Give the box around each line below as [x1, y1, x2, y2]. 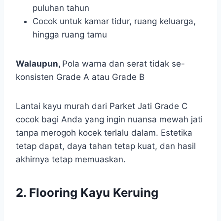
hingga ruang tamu [33, 30, 107, 40]
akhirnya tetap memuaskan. [16, 154, 126, 165]
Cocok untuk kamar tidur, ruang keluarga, [33, 16, 196, 27]
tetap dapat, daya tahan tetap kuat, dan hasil [16, 141, 196, 151]
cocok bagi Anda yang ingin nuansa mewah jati [16, 114, 203, 125]
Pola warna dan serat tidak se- [62, 59, 185, 69]
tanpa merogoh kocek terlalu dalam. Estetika [16, 128, 192, 138]
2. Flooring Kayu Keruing [16, 185, 158, 200]
